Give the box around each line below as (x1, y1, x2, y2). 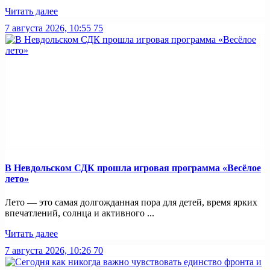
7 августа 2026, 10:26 (5, 245, 91, 256)
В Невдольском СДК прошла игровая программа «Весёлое (5, 162, 261, 173)
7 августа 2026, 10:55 (5, 23, 91, 34)
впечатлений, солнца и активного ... (5, 207, 154, 218)
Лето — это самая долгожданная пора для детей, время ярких (5, 196, 257, 207)
